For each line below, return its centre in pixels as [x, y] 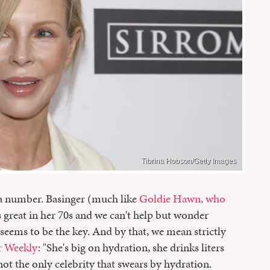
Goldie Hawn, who [182, 199]
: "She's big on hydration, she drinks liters [131, 248]
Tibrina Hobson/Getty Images [189, 161]
